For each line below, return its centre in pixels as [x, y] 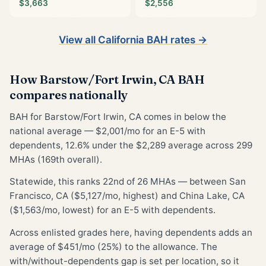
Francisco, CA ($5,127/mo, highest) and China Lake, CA [127, 196]
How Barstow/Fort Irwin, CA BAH [107, 79]
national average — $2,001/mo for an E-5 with [107, 131]
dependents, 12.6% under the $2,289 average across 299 [131, 145]
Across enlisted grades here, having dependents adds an [131, 232]
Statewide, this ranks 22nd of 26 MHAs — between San [128, 182]
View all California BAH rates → [133, 39]
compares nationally [69, 94]
